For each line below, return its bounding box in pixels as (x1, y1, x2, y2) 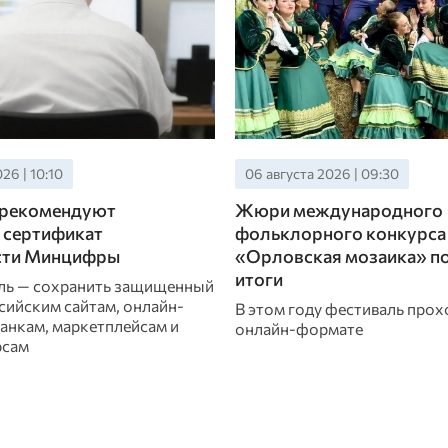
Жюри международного (234, 199, 443, 222)
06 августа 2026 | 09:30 (244, 165, 399, 183)
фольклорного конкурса (234, 222, 446, 245)
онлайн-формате (234, 319, 363, 339)
